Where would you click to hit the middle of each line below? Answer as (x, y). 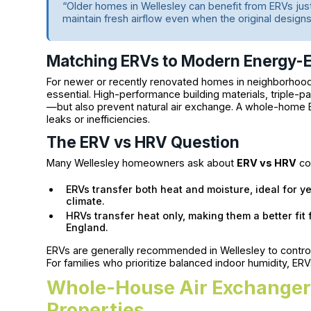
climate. (86, 201)
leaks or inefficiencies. (99, 119)
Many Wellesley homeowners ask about (142, 163)
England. (87, 228)
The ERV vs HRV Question (143, 142)
